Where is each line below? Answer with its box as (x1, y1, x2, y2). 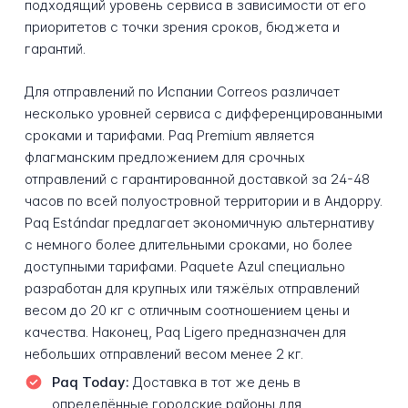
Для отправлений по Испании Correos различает (24, 82, 340, 100)
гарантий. (24, 39, 86, 57)
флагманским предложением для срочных (24, 148, 305, 166)
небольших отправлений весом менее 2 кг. (24, 344, 303, 362)
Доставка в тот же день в (128, 373, 301, 392)
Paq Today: (51, 373, 129, 392)
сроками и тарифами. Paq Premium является (24, 126, 314, 144)
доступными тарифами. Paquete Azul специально (24, 257, 345, 275)
